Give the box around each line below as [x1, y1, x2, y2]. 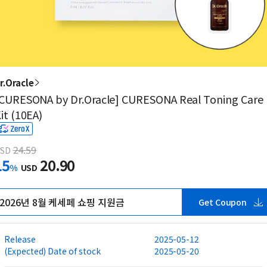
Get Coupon [198, 196, 247, 208]
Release [4, 233, 36, 245]
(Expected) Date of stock [4, 245, 101, 257]
